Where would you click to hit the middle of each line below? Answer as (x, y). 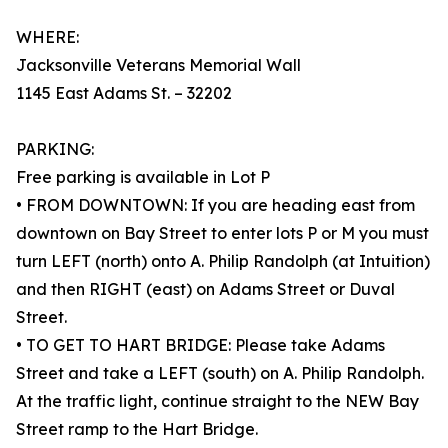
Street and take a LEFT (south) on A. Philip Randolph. (220, 373)
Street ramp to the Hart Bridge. (137, 429)
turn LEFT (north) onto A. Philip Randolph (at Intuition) (223, 261)
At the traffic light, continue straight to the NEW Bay (217, 401)
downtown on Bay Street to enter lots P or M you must (222, 233)
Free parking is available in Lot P (143, 177)
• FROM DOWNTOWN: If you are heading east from (215, 205)
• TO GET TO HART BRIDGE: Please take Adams (200, 345)
